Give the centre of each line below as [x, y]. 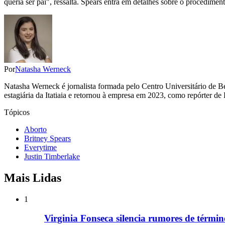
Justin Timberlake [52, 156]
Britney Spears [47, 138]
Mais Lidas [33, 178]
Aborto [35, 129]
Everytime [40, 147]
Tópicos [17, 112]
